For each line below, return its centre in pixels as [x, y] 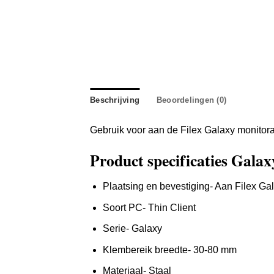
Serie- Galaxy [132, 229]
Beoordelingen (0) [191, 100]
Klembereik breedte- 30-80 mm [169, 250]
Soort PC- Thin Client [149, 207]
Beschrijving [115, 100]
